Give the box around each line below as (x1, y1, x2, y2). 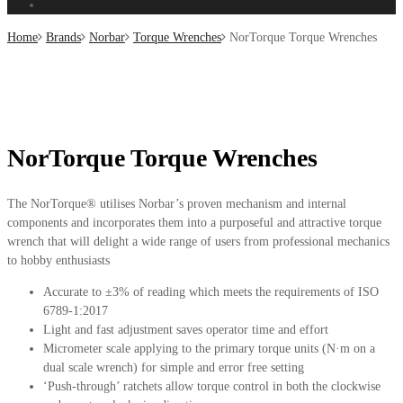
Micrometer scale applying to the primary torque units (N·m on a (43, 341, 375, 355)
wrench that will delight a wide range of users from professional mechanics (7, 234, 390, 248)
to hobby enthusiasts (7, 253, 110, 267)
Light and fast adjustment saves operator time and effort (43, 322, 328, 336)
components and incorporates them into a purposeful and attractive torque (7, 215, 381, 229)
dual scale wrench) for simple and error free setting (43, 360, 304, 374)
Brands (46, 31, 81, 44)
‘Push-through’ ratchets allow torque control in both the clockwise (43, 379, 381, 393)
